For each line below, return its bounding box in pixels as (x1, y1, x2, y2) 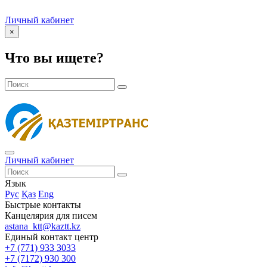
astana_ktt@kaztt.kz (5, 221, 80, 231)
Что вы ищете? (5, 49, 104, 66)
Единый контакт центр (5, 231, 98, 242)
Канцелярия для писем (5, 210, 97, 221)
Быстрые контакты (5, 199, 81, 210)
